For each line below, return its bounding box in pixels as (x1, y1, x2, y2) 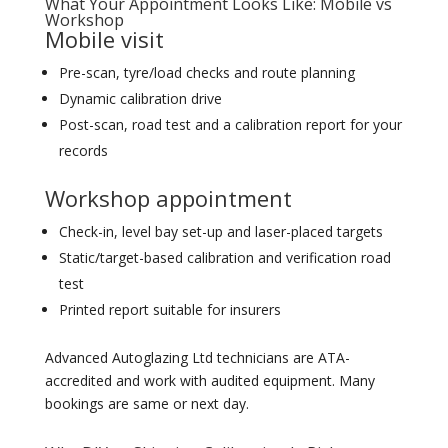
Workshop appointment (44, 183, 292, 213)
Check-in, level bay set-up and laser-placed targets (58, 222, 383, 241)
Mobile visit (44, 24, 164, 54)
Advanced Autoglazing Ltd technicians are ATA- (44, 348, 350, 367)
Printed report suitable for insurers (58, 300, 281, 319)
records (58, 141, 108, 160)
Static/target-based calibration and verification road (58, 248, 391, 267)
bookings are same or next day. (44, 394, 249, 413)
